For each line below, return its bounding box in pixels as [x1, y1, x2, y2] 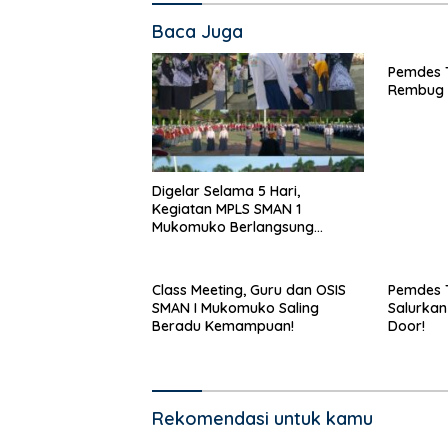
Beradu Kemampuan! [152, 316, 294, 335]
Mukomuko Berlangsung [152, 217, 314, 236]
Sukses [152, 235, 198, 254]
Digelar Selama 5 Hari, [152, 181, 300, 200]
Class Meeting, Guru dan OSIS [152, 280, 346, 299]
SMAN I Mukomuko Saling [152, 298, 319, 317]
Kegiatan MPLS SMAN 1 [152, 199, 301, 218]
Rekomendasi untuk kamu [152, 406, 373, 430]
